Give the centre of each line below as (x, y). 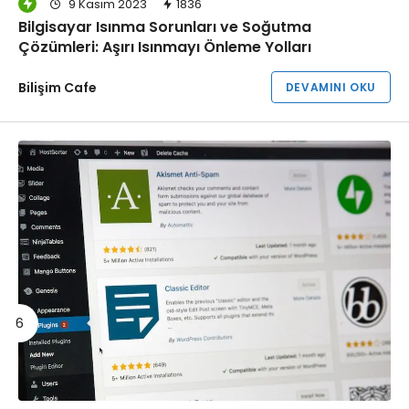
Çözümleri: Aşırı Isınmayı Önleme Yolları (165, 47)
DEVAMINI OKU (330, 88)
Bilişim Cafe (58, 88)
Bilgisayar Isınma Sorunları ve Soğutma (165, 27)
